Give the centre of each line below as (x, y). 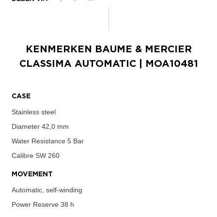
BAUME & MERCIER (143, 49)
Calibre (23, 155)
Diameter (26, 126)
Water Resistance (39, 141)
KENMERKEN (60, 49)
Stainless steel (34, 112)
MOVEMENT (32, 174)
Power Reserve (35, 204)
